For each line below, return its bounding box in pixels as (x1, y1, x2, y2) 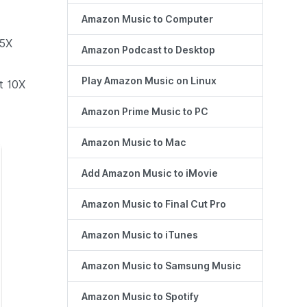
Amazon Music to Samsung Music (82, 260, 241, 272)
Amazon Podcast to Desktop (82, 45, 215, 56)
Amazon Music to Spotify (82, 291, 199, 303)
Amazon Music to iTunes (82, 230, 198, 241)
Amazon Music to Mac (82, 137, 186, 149)
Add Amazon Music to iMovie (82, 168, 218, 180)
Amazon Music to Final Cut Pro (82, 199, 226, 210)
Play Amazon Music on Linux (82, 75, 217, 87)
